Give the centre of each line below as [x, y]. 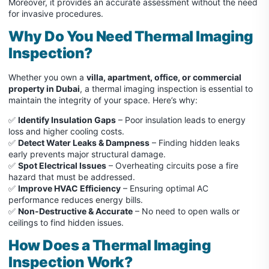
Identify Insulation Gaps [67, 120]
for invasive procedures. [56, 14]
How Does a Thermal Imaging [110, 245]
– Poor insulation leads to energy [181, 120]
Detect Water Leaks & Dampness [84, 143]
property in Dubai [44, 88]
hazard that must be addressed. [72, 177]
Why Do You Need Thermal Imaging [131, 36]
